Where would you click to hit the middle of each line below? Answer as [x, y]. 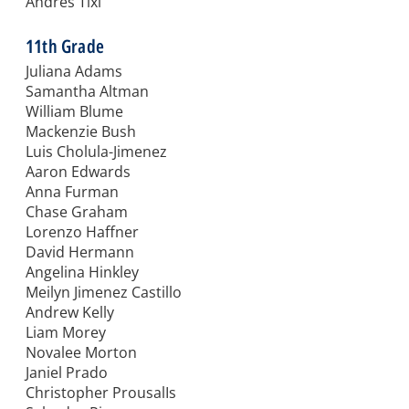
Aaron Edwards [78, 172]
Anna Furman [72, 192]
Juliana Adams [74, 72]
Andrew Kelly [70, 313]
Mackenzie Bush [81, 132]
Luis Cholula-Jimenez [96, 152]
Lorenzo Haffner [82, 232]
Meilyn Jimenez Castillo [104, 293]
